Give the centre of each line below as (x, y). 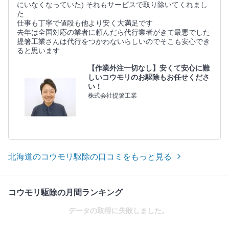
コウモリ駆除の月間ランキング (65, 192)
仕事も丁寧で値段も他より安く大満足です (85, 23)
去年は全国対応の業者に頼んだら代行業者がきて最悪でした (113, 32)
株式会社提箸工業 (112, 95)
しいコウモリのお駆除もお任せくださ (148, 77)
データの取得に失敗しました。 (119, 211)
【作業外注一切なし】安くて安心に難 (148, 68)
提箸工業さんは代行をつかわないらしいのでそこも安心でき (113, 41)
